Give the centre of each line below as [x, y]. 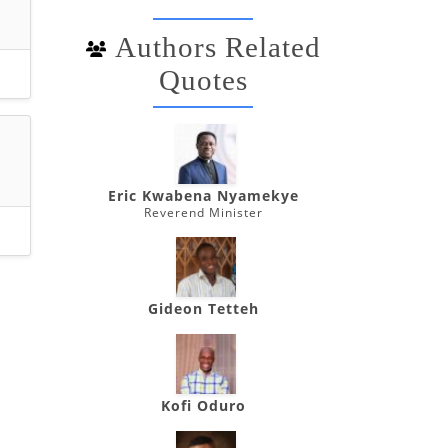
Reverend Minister [203, 212]
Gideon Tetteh [203, 308]
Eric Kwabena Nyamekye [203, 195]
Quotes [203, 80]
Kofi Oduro [203, 405]
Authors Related [218, 47]
